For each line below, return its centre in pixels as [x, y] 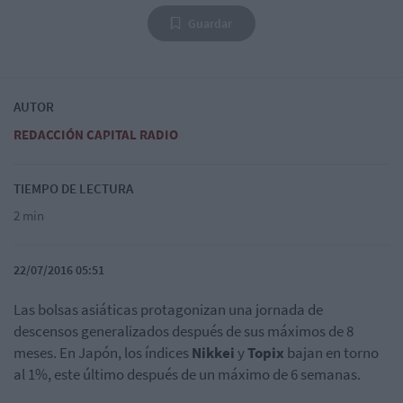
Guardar [210, 24]
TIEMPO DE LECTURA [73, 189]
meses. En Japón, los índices [103, 353]
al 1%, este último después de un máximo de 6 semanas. [187, 375]
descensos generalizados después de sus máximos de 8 [184, 331]
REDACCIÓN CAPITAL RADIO [96, 135]
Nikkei [213, 353]
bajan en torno [331, 353]
